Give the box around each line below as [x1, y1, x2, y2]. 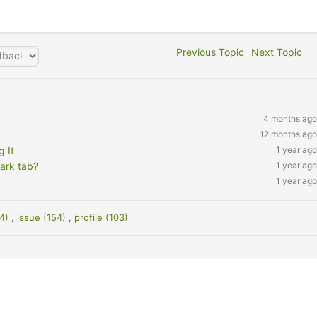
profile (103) [74, 212, 129, 223]
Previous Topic [171, 46, 245, 58]
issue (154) [17, 212, 69, 223]
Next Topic [251, 46, 309, 58]
